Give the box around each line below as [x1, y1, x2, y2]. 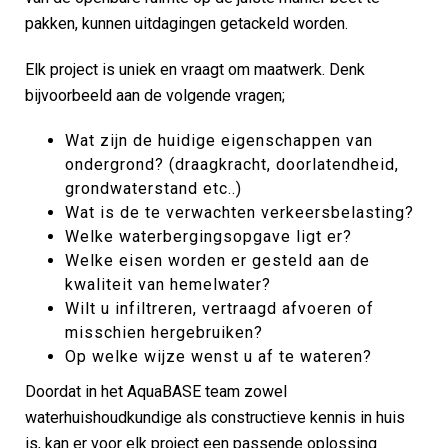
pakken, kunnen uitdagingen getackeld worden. [25, 14, 348, 33]
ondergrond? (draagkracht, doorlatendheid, [65, 155, 399, 174]
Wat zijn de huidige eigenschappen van [65, 131, 373, 150]
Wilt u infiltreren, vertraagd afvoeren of [65, 299, 374, 318]
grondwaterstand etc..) [65, 179, 242, 198]
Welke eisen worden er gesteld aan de [65, 251, 370, 270]
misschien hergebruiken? [65, 323, 263, 342]
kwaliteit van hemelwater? [65, 275, 271, 294]
